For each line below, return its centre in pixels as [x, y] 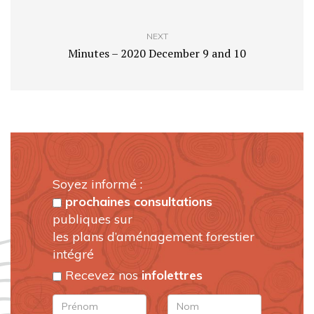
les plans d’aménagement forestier [153, 237]
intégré [73, 254]
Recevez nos [102, 275]
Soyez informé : [97, 184]
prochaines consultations [139, 202]
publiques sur [93, 219]
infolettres [172, 275]
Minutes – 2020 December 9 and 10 [157, 54]
